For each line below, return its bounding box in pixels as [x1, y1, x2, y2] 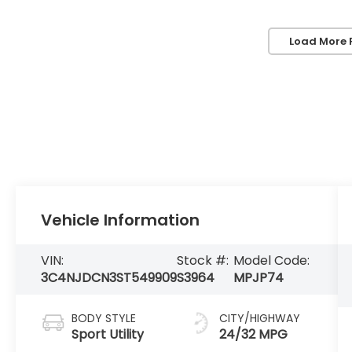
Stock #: [177, 251, 229, 270]
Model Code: [233, 251, 310, 270]
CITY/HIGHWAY [218, 310, 300, 327]
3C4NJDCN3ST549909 [41, 269, 178, 288]
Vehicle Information [41, 209, 200, 232]
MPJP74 [233, 269, 284, 288]
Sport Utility [71, 325, 145, 344]
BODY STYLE [71, 310, 137, 327]
